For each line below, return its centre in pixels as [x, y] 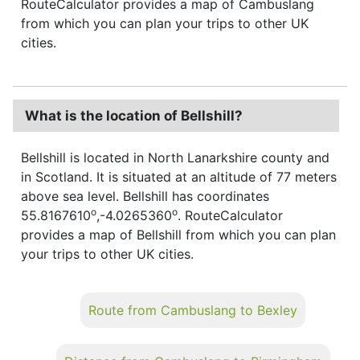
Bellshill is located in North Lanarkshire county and [175, 157]
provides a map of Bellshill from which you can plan [178, 234]
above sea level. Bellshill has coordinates [145, 196]
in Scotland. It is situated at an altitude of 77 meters [179, 176]
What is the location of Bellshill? [134, 115]
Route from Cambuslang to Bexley [193, 310]
